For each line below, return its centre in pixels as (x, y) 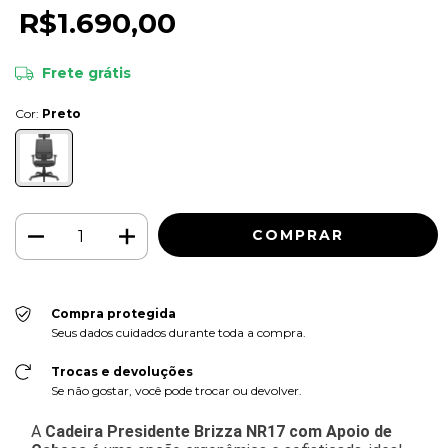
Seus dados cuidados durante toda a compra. (178, 332)
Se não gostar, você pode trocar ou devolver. (176, 390)
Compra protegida (113, 313)
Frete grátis (86, 72)
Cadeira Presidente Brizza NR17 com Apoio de (218, 431)
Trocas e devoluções (121, 371)
